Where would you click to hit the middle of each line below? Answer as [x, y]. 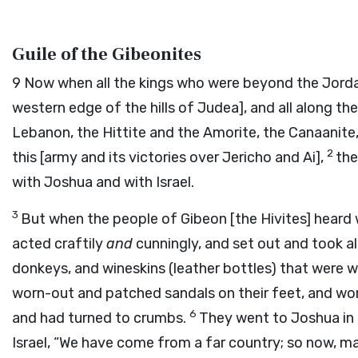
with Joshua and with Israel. [103, 182]
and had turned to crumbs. [101, 318]
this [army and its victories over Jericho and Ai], [169, 157]
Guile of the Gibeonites [107, 54]
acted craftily [59, 244]
